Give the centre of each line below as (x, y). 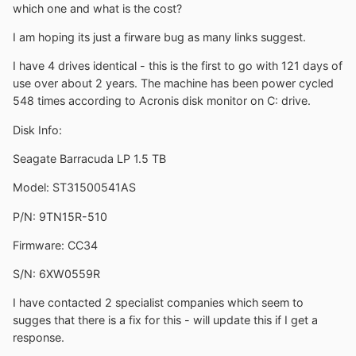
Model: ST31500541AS (74, 188)
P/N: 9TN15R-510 (60, 216)
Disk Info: (37, 130)
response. (39, 338)
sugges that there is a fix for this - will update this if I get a (165, 320)
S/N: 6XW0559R (56, 274)
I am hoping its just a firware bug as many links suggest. (159, 37)
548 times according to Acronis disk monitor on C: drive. (162, 101)
